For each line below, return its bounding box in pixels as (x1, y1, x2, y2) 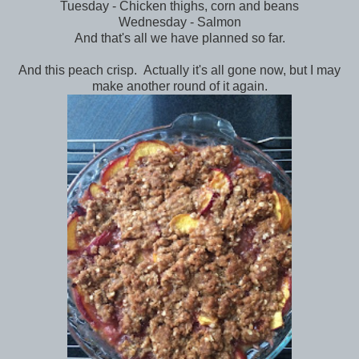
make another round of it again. (91, 79, 268, 94)
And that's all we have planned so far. (74, 31, 285, 46)
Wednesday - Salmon (118, 15, 241, 30)
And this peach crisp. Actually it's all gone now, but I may (18, 63, 341, 78)
